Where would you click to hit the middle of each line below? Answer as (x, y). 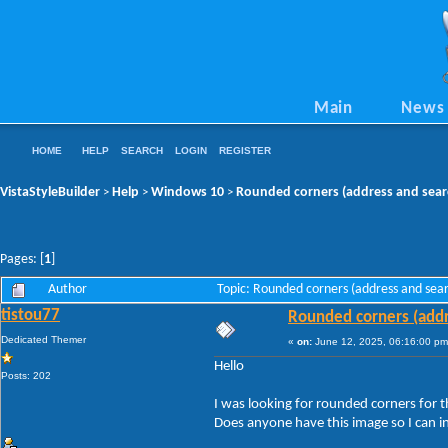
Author (67, 289)
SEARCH (142, 150)
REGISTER (245, 150)
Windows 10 (187, 192)
